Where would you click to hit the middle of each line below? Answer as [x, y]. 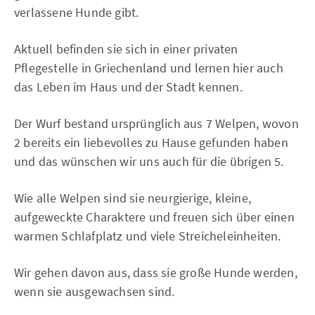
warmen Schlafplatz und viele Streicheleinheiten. [148, 236]
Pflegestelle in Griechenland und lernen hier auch [149, 68]
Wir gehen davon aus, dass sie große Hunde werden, [156, 272]
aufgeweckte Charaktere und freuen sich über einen [154, 217]
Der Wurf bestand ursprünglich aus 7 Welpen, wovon [156, 123]
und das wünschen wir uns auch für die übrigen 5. [149, 161]
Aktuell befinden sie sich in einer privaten [126, 49]
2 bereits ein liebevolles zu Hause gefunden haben [151, 142]
